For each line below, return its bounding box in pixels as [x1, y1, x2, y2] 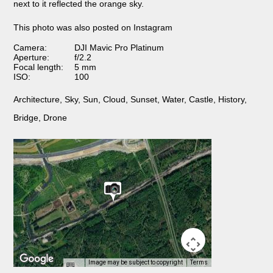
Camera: [13, 42, 48, 52]
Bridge [13, 112, 39, 122]
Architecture [13, 94, 60, 104]
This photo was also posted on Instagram [13, 22, 173, 32]
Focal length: [13, 62, 64, 72]
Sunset [130, 94, 158, 104]
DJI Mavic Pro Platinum [74, 42, 165, 52]
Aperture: [13, 52, 50, 62]
